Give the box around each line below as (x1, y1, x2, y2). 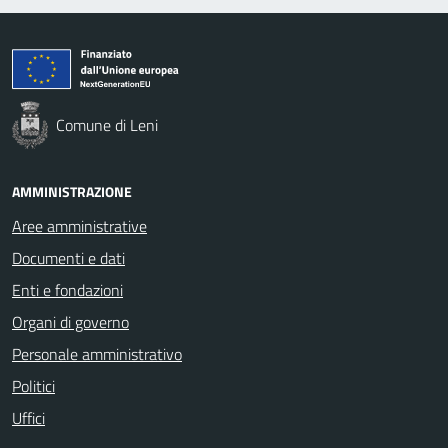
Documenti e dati (12, 245, 125, 270)
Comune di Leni (56, 112, 158, 137)
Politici (12, 373, 55, 398)
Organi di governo (12, 309, 129, 334)
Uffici (12, 405, 45, 430)
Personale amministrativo (12, 341, 182, 366)
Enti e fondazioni (12, 277, 123, 302)
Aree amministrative (12, 213, 147, 238)
